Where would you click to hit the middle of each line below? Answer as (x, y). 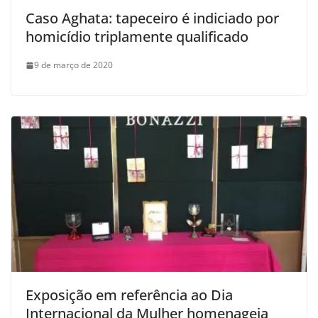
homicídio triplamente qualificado (137, 37)
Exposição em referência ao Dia (129, 295)
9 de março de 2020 (73, 65)
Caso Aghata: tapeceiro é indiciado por (152, 18)
